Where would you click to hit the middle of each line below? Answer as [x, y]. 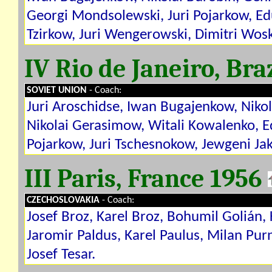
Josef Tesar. [61, 255]
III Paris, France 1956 [146, 178]
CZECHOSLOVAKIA [64, 200]
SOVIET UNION [58, 90]
